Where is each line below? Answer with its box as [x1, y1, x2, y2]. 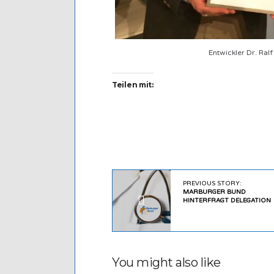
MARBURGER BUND [182, 188, 246, 196]
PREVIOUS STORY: [182, 180, 242, 188]
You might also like [112, 255, 221, 270]
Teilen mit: [112, 80, 154, 90]
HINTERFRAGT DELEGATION [182, 197, 271, 205]
